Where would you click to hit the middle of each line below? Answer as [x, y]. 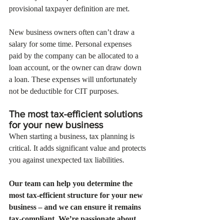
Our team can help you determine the [72, 183]
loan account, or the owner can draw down [76, 68]
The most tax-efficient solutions [77, 114]
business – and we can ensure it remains [76, 207]
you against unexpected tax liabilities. [68, 160]
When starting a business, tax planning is [73, 136]
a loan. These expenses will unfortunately [74, 79]
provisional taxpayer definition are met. [70, 9]
